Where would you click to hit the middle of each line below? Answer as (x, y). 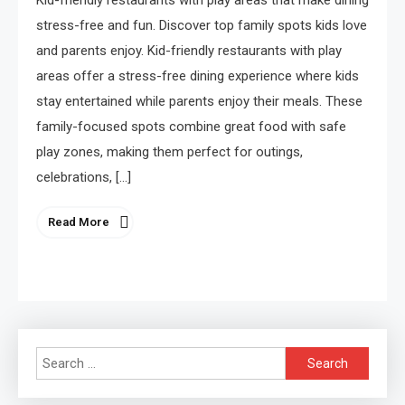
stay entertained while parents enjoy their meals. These (199, 102)
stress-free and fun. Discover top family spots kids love (202, 26)
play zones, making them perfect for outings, (170, 152)
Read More (79, 222)
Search (306, 358)
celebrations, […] (84, 178)
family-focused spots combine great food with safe (191, 127)
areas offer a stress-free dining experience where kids (198, 76)
